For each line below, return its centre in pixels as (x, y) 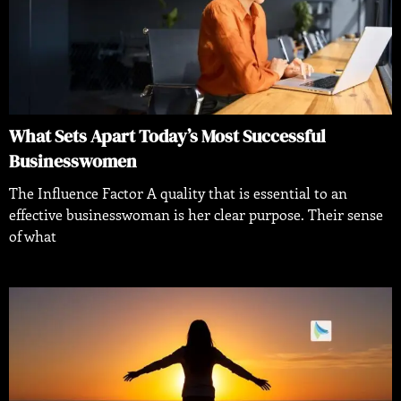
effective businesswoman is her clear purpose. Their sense (196, 215)
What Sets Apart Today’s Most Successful (167, 137)
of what (33, 236)
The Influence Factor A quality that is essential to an (178, 193)
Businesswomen (73, 162)
